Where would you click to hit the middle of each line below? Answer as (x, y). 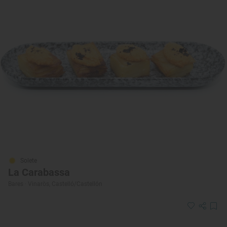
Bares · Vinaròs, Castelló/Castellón (55, 184)
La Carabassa (39, 172)
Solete (29, 160)
